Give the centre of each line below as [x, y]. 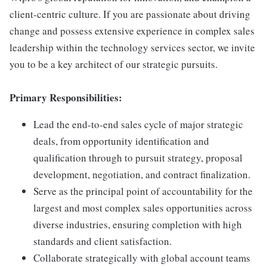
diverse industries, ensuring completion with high [138, 224]
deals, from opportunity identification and [121, 141]
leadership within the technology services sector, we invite [132, 47]
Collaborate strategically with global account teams [142, 258]
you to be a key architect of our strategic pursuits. [114, 64]
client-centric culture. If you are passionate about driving [130, 14]
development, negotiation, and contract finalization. [142, 174]
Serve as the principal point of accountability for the [143, 191]
